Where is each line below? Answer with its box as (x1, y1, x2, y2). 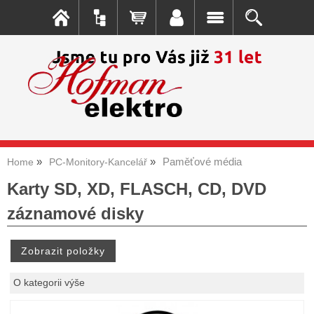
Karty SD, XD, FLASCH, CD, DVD (7, 179, 266, 198)
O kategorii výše (13, 277, 86, 288)
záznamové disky (7, 203, 144, 223)
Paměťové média (163, 156, 242, 168)
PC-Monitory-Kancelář (49, 156, 147, 168)
